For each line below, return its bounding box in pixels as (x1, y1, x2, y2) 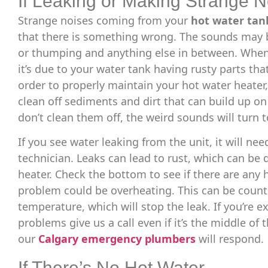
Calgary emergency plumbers (38, 232, 196, 246)
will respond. (196, 232, 264, 246)
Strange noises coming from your (18, 13, 191, 28)
